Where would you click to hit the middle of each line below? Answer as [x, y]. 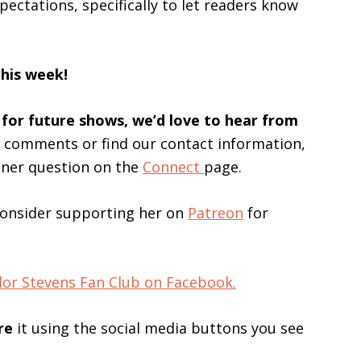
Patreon [216, 213]
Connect [173, 167]
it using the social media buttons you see [158, 328]
